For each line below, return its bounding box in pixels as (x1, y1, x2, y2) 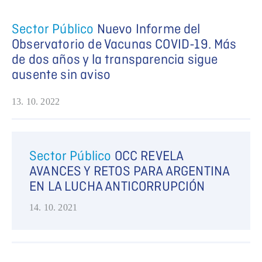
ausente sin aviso (12, 67, 111, 84)
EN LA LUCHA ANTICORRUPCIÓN (29, 179, 205, 195)
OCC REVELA (114, 149, 184, 165)
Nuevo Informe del (96, 22, 201, 38)
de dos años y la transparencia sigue (12, 52, 218, 68)
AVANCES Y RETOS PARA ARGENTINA (29, 164, 230, 180)
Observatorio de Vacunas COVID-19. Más (12, 37, 237, 53)
